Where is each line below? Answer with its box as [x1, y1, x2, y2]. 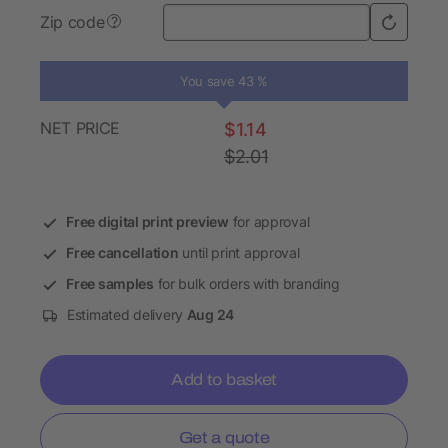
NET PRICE [40, 118, 121, 139]
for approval [228, 213, 310, 231]
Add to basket [171, 371, 277, 389]
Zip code [40, 12, 105, 33]
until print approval [178, 244, 300, 262]
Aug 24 [186, 306, 235, 324]
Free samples [66, 275, 154, 293]
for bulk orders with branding [153, 275, 340, 293]
